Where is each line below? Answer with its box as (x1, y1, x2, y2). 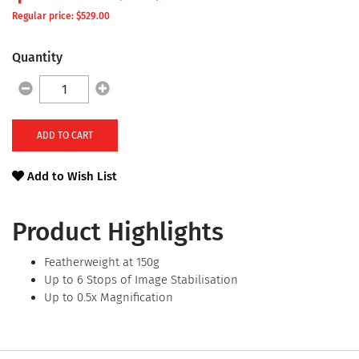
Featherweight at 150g (44, 255, 159, 270)
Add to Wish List (24, 169, 117, 184)
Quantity (12, 50, 63, 66)
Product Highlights (12, 217, 224, 248)
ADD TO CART (37, 130, 93, 142)
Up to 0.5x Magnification (44, 290, 173, 305)
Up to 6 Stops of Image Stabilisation (44, 272, 238, 288)
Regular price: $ (12, 10, 81, 22)
